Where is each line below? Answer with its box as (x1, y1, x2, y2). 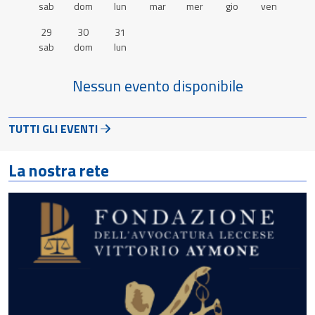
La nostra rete (8, 157, 109, 183)
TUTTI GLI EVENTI (8, 120, 98, 137)
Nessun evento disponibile (72, 74, 243, 97)
